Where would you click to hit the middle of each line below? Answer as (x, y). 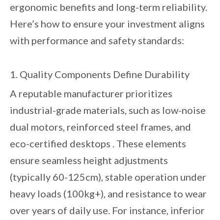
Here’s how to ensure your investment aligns (107, 24)
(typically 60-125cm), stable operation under (108, 177)
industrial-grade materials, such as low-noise (108, 110)
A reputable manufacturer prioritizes (91, 93)
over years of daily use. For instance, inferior (107, 210)
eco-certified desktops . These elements (98, 143)
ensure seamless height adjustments (89, 160)
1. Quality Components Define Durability (100, 74)
